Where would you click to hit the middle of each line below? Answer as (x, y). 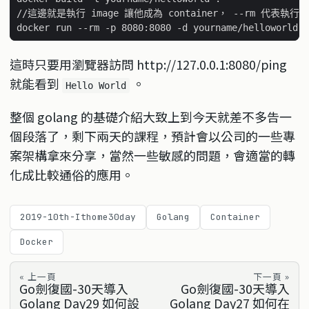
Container (235, 217)
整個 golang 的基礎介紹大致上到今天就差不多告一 (151, 117)
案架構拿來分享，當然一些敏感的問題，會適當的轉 (152, 155)
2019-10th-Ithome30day (78, 217)
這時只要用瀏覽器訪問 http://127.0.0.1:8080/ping (148, 64)
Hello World (96, 86)
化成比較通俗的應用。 (72, 175)
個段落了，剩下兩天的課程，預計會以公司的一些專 (152, 136)
